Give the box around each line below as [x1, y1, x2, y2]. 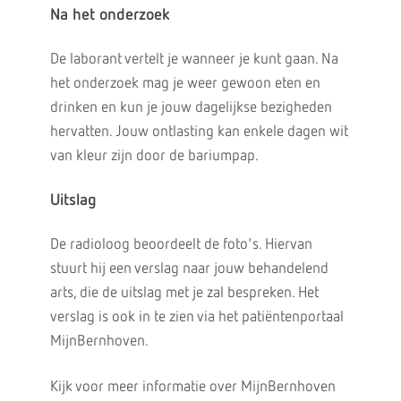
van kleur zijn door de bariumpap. [49, 149, 259, 164]
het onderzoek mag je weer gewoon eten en [49, 76, 320, 91]
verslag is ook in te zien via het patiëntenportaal [49, 310, 344, 325]
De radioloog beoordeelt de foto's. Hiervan [49, 237, 312, 252]
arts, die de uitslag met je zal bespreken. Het [49, 286, 319, 301]
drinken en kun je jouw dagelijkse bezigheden [49, 100, 332, 115]
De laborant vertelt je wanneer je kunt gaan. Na [49, 52, 338, 67]
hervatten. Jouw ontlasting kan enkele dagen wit [49, 124, 348, 140]
